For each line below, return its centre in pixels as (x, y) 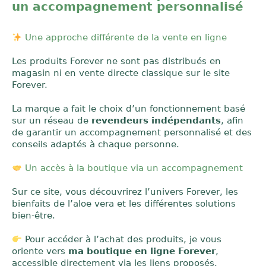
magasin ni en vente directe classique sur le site (121, 73)
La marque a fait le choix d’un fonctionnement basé (129, 109)
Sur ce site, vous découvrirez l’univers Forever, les (125, 192)
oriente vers (40, 251)
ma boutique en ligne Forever (142, 251)
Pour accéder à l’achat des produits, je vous (122, 239)
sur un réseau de (52, 121)
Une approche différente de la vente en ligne (125, 37)
